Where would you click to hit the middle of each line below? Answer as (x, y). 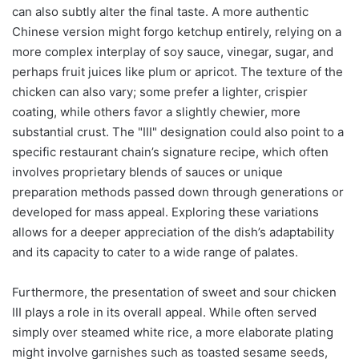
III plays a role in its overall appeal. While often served (164, 312)
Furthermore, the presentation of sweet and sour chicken (174, 292)
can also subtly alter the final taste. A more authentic (160, 11)
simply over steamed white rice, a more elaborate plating (173, 332)
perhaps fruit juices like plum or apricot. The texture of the (177, 71)
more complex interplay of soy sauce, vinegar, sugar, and (173, 51)
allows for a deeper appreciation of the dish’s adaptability (173, 232)
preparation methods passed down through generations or (178, 192)
